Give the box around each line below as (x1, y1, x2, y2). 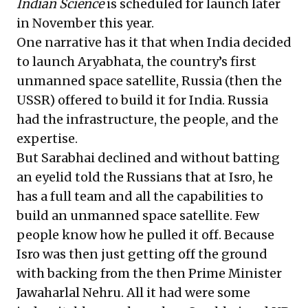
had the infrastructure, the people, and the (16, 111, 278, 127)
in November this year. (16, 14, 154, 31)
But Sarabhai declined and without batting (16, 149, 280, 166)
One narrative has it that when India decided (16, 34, 291, 50)
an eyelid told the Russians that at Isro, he (16, 168, 273, 185)
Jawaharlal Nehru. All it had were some (16, 284, 250, 300)
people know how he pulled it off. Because (16, 226, 274, 243)
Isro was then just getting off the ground (16, 245, 267, 262)
